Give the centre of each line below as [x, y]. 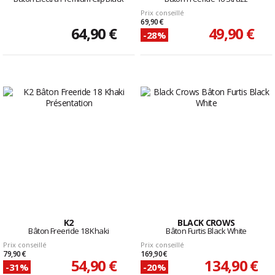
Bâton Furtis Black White [206, 231]
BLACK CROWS [206, 223]
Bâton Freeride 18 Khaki [69, 231]
